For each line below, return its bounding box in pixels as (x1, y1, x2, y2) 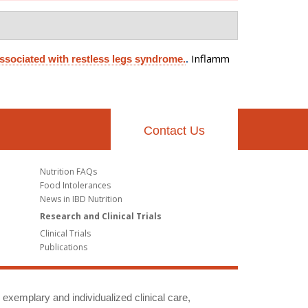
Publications (39, 241, 87, 253)
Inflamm (191, 52, 230, 65)
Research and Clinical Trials (39, 210, 162, 222)
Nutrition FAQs (39, 165, 97, 177)
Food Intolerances (39, 179, 111, 191)
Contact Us (144, 124, 205, 137)
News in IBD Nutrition (39, 192, 122, 205)
